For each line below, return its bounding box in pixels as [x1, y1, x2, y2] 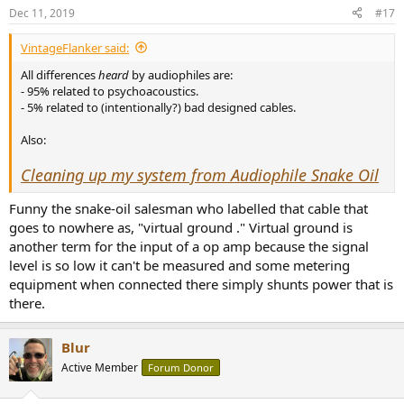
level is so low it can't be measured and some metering [9, 256, 350, 274]
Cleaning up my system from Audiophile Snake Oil [21, 163, 379, 186]
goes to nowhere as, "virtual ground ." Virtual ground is [9, 218, 353, 236]
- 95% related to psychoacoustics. [21, 82, 198, 99]
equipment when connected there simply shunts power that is [9, 275, 393, 293]
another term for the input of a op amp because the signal [9, 237, 369, 255]
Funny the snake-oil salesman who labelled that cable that [9, 199, 368, 217]
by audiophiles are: [129, 66, 233, 83]
